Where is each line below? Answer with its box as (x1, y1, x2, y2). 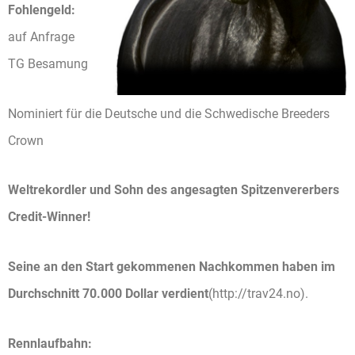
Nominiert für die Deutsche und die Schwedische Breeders (8, 105, 330, 121)
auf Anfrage (8, 29, 74, 44)
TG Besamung (8, 55, 88, 71)
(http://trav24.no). (208, 285, 308, 301)
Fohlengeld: (8, 2, 75, 17)
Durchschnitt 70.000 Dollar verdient (8, 285, 208, 301)
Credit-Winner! (8, 209, 90, 225)
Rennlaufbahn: (8, 335, 92, 351)
